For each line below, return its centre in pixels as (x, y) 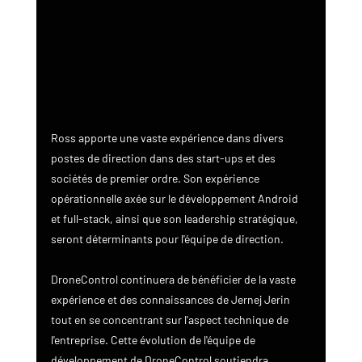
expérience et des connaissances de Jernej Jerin (171, 300)
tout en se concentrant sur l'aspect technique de (170, 320)
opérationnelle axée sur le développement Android (175, 199)
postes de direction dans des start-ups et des (164, 158)
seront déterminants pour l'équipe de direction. (167, 239)
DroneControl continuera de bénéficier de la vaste (174, 280)
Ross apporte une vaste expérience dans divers (168, 138)
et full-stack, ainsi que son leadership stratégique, (175, 219)
